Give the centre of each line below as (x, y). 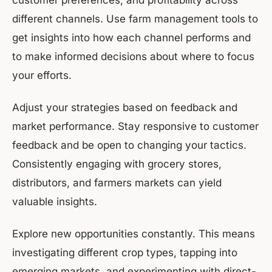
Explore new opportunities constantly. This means (134, 234)
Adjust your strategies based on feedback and (125, 108)
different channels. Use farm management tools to (135, 19)
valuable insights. (55, 202)
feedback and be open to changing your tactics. (129, 145)
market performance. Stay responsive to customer (135, 127)
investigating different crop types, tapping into (125, 253)
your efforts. (42, 76)
